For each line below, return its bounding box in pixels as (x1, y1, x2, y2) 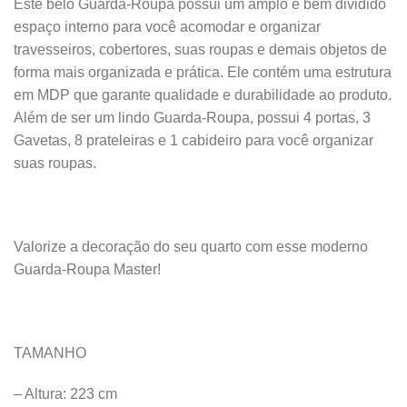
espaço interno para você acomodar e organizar (14, 19, 321, 35)
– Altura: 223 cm (14, 386, 117, 402)
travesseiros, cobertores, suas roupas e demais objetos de (14, 42, 387, 58)
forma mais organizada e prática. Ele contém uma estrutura (14, 65, 392, 81)
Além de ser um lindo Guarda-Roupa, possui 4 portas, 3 (14, 110, 371, 126)
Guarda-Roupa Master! (14, 262, 161, 278)
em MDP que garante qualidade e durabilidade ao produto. (14, 87, 392, 104)
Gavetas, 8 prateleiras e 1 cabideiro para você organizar (14, 133, 373, 149)
